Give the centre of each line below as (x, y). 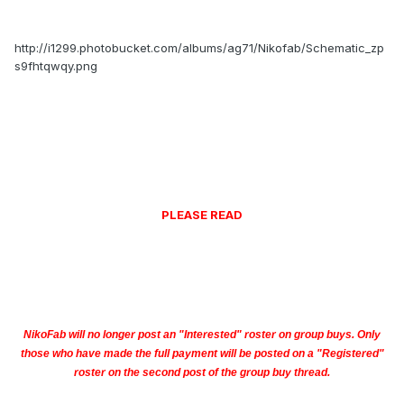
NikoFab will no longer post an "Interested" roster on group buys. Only (202, 335)
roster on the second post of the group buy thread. (202, 373)
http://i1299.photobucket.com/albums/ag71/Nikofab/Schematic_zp (199, 48)
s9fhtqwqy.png (56, 66)
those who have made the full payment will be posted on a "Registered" (202, 354)
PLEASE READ (202, 215)
